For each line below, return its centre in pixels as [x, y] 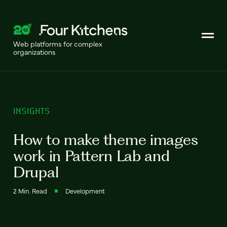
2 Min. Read [30, 191]
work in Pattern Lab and [91, 156]
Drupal [36, 172]
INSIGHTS [32, 111]
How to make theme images [106, 139]
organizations [34, 52]
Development [85, 191]
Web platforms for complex [58, 44]
